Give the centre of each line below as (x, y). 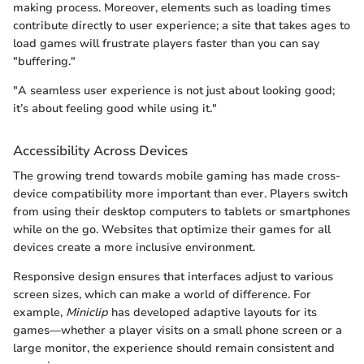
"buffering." (44, 62)
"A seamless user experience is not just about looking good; (174, 91)
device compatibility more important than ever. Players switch (180, 194)
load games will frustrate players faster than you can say (166, 44)
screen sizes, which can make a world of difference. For (162, 295)
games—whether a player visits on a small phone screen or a (178, 331)
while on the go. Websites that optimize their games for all (172, 230)
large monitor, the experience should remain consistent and (174, 349)
